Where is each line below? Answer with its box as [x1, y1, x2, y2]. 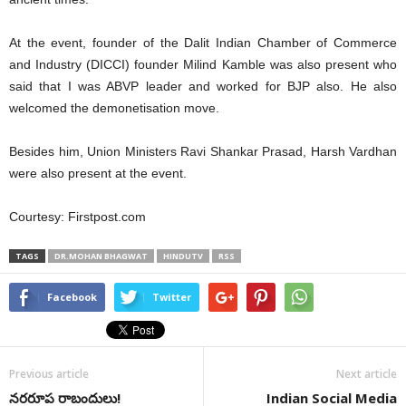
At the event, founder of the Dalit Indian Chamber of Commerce [9, 35, 397, 50]
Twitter [152, 290, 191, 304]
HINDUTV [163, 250, 203, 262]
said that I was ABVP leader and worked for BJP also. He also [9, 79, 397, 93]
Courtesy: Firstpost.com [9, 209, 146, 224]
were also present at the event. [9, 166, 187, 180]
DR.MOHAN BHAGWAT [54, 250, 148, 262]
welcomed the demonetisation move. [9, 101, 219, 115]
